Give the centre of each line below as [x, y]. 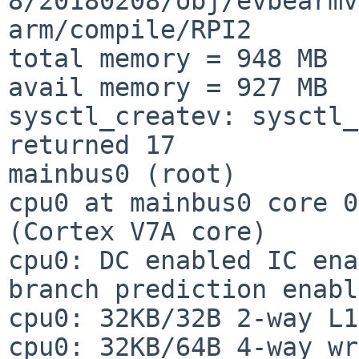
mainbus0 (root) [122, 173]
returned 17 [92, 145]
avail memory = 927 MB [168, 87]
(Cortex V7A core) [137, 231]
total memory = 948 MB [168, 58]
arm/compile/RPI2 [130, 29]
